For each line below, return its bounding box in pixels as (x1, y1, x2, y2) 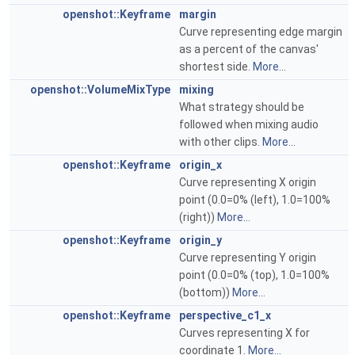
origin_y (179, 234, 222, 246)
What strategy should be (179, 101, 304, 113)
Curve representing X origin (179, 176, 316, 189)
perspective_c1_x (179, 309, 271, 322)
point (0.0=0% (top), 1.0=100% (179, 269, 330, 281)
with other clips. (179, 136, 262, 148)
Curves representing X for (179, 326, 310, 339)
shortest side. (179, 60, 253, 73)
